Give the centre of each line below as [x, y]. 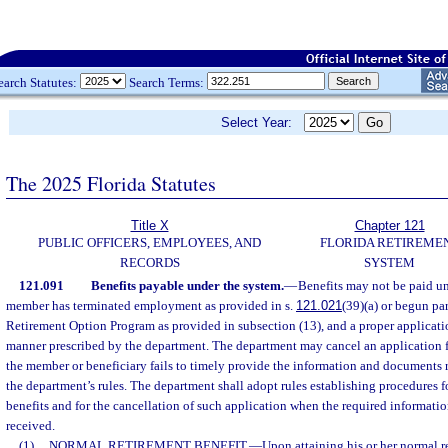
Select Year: [262, 122]
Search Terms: [166, 82]
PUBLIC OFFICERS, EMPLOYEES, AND [149, 242]
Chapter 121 [389, 225]
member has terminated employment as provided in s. [151, 305]
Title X [149, 225]
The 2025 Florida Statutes [111, 183]
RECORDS [149, 262]
